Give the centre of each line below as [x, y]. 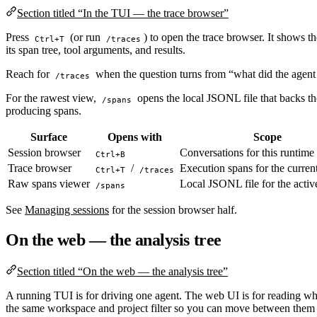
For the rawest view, [52, 98]
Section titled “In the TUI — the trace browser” [123, 13]
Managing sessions [67, 210]
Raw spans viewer [49, 184]
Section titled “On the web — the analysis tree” [122, 272]
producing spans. [44, 111]
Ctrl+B [110, 154]
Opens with [135, 137]
